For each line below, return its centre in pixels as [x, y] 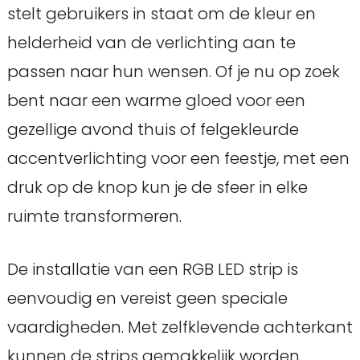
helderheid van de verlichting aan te [151, 42]
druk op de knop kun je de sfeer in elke [157, 187]
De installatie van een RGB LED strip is [152, 269]
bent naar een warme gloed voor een [156, 100]
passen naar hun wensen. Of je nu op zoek [173, 71]
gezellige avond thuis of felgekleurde [153, 129]
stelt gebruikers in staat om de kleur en [161, 13]
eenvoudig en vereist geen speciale [147, 298]
